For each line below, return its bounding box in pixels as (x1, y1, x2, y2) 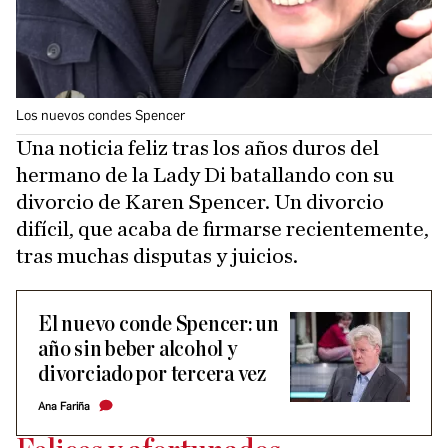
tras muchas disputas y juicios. (16, 244, 298, 267)
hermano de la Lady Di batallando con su (16, 163, 394, 186)
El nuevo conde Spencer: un (38, 312, 280, 336)
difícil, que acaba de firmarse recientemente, (16, 217, 429, 240)
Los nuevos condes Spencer (16, 106, 185, 124)
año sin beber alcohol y (38, 337, 237, 361)
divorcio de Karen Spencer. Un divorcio (16, 190, 384, 213)
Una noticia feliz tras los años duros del (16, 136, 379, 159)
